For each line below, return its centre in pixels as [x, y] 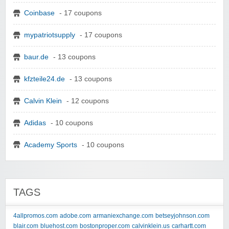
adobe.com [75, 216]
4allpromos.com [36, 216]
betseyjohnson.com [182, 216]
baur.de [36, 57]
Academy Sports [51, 145]
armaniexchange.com [123, 216]
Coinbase [39, 13]
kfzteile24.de [44, 79]
